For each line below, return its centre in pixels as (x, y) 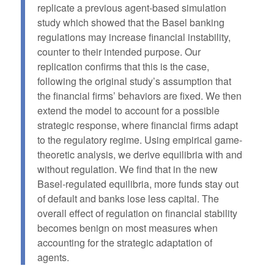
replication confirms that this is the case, (123, 67)
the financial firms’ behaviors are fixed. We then (139, 96)
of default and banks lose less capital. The (128, 199)
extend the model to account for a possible (128, 111)
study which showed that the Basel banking (131, 23)
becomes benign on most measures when (127, 228)
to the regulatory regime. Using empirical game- (139, 140)
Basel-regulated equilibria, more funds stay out (138, 184)
